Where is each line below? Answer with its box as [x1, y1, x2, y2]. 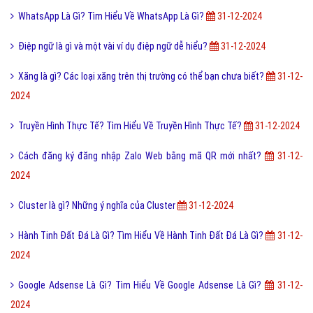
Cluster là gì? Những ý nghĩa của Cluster [18, 200, 177, 212]
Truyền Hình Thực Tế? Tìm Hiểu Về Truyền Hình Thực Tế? [18, 120, 244, 132]
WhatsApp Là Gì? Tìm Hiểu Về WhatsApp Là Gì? [18, 10, 206, 22]
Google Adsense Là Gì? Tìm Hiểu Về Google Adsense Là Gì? [18, 279, 265, 291]
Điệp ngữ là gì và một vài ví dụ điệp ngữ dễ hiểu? [18, 41, 210, 52]
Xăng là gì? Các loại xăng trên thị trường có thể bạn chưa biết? [18, 71, 266, 82]
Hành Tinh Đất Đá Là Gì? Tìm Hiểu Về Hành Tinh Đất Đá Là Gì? [18, 230, 265, 242]
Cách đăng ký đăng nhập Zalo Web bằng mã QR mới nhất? [18, 150, 265, 162]
